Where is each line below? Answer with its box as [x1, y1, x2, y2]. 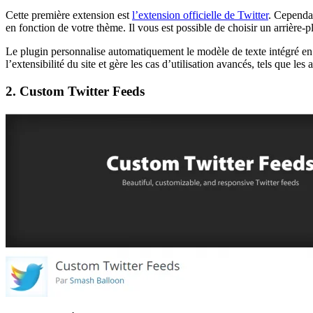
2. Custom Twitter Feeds [6, 83, 145, 99]
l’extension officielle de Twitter [132, 9, 268, 22]
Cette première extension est [6, 9, 132, 22]
